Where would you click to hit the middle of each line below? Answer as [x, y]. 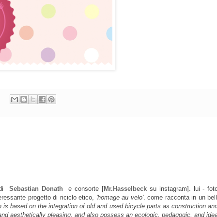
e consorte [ [86, 188]
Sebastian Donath [39, 188]
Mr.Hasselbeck [125, 188]
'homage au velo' [120, 197]
